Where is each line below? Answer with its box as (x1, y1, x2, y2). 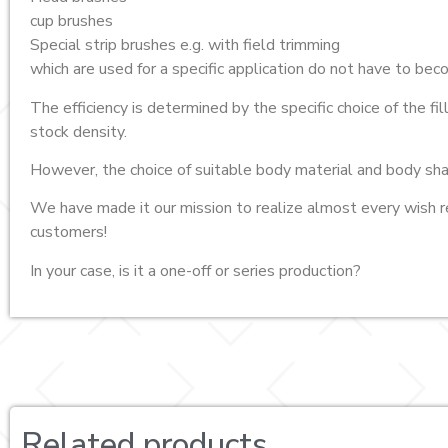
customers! (30, 221, 107, 244)
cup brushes (30, 10, 113, 33)
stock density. (30, 120, 127, 143)
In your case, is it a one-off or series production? (30, 259, 361, 282)
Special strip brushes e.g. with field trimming (30, 34, 340, 57)
